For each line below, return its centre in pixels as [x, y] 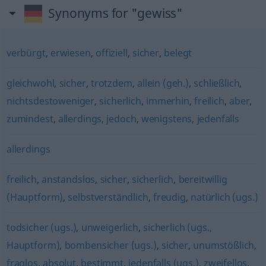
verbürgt [26, 53]
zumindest [30, 119]
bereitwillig [203, 179]
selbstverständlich [108, 197]
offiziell [111, 53]
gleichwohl [30, 83]
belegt [178, 53]
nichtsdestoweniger [50, 101]
